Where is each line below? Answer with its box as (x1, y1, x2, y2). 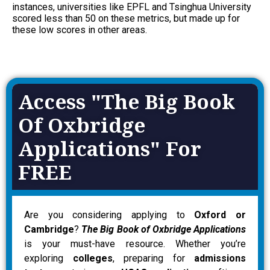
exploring (24, 252, 73, 264)
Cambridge (24, 223, 74, 235)
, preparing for (112, 252, 194, 264)
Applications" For (18, 134, 201, 162)
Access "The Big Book (18, 87, 235, 115)
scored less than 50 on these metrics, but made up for (12, 12, 240, 24)
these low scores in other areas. (12, 24, 149, 36)
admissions (194, 252, 246, 264)
